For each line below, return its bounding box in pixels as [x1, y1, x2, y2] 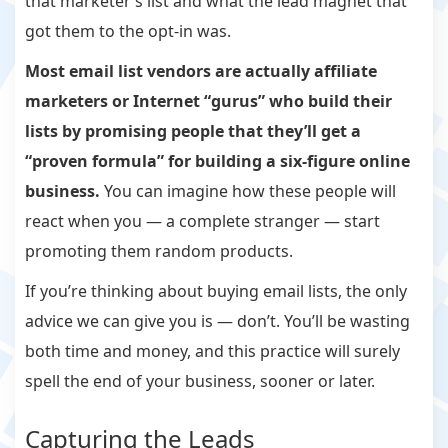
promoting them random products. [25, 240, 297, 263]
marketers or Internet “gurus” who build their [25, 90, 392, 113]
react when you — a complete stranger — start [25, 210, 380, 233]
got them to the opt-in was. [25, 20, 235, 43]
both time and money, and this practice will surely [25, 340, 400, 363]
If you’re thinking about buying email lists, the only [25, 280, 407, 303]
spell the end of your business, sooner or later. [25, 370, 379, 393]
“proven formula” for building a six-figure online [25, 150, 410, 173]
